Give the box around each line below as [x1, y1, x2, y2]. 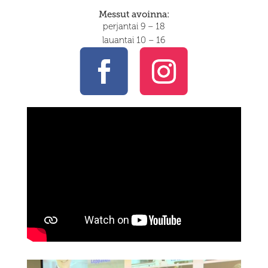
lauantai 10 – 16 [102, 34, 166, 45]
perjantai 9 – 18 [103, 20, 165, 32]
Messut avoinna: [98, 8, 169, 20]
